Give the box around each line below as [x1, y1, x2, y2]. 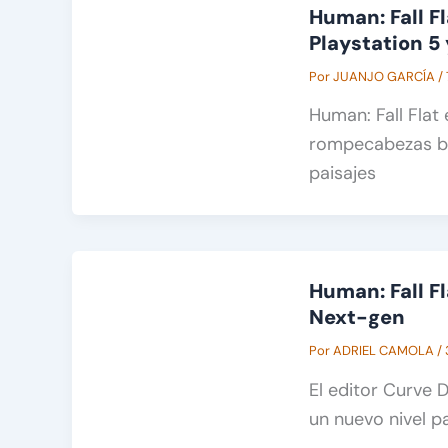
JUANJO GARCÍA [333, 67, 438, 85]
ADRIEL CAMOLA [333, 342, 437, 360]
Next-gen [309, 304, 405, 331]
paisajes [309, 161, 376, 186]
